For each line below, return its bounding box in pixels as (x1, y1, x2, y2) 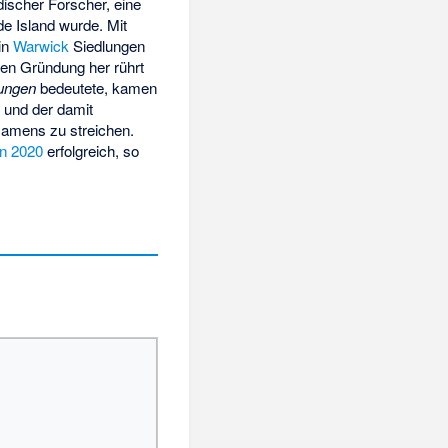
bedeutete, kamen (36, 76, 158, 98)
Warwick (13, 34, 70, 56)
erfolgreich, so (43, 139, 140, 161)
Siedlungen (69, 34, 146, 56)
